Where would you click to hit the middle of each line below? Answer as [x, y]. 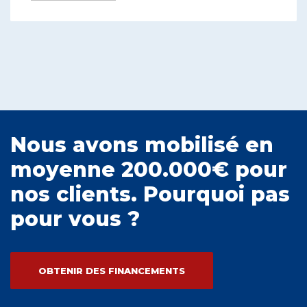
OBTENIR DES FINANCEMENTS [112, 271]
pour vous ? [75, 219]
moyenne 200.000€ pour [149, 170]
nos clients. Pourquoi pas [150, 195]
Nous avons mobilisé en [142, 145]
